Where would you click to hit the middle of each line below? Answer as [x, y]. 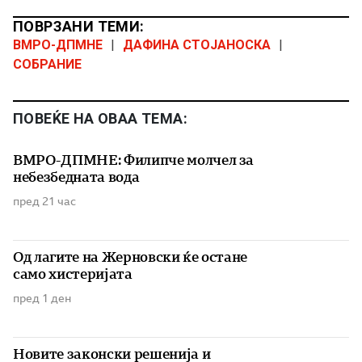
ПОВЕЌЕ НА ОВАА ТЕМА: [100, 119]
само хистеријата [73, 274]
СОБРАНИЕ [47, 65]
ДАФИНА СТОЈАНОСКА [197, 45]
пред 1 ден [42, 299]
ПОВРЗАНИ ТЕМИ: [79, 27]
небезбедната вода [76, 177]
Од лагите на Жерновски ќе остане [130, 257]
